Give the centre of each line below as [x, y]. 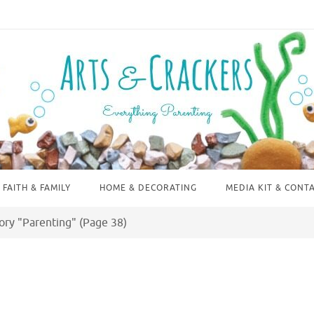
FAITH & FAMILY [36, 188]
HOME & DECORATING [148, 188]
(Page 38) [101, 223]
